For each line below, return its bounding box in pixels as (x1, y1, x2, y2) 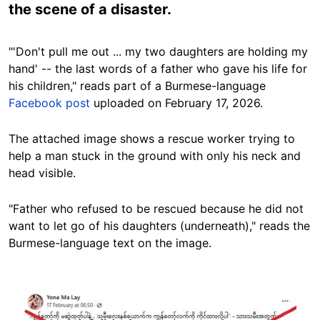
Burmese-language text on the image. (9, 236, 211, 250)
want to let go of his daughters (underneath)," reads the (9, 219, 310, 233)
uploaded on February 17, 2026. (90, 96, 263, 110)
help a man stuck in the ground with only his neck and (9, 149, 301, 163)
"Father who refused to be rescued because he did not (9, 201, 304, 216)
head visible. (9, 166, 76, 180)
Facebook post (9, 96, 90, 110)
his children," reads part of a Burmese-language (9, 79, 266, 93)
